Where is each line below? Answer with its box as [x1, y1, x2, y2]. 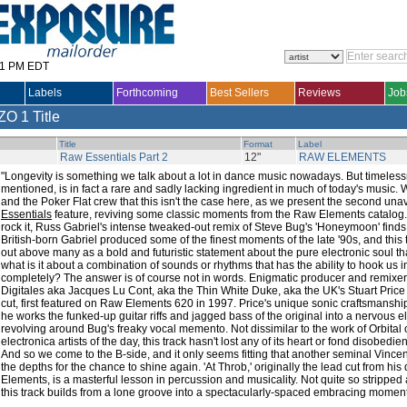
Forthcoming [116, 86, 178, 99]
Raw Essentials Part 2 [60, 151, 168, 164]
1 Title [21, 109, 60, 124]
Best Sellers [210, 86, 269, 99]
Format [243, 139, 273, 149]
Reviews [298, 86, 341, 99]
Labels [28, 86, 62, 99]
